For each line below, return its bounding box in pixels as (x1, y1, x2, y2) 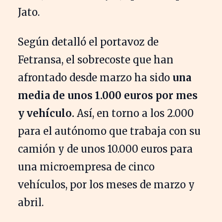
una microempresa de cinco (18, 160, 155, 173)
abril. (18, 196, 46, 209)
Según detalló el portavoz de (18, 35, 159, 48)
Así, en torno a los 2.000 (77, 107, 194, 119)
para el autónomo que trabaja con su (18, 124, 201, 137)
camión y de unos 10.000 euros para (18, 142, 193, 155)
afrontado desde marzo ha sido (18, 71, 172, 84)
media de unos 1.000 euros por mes (18, 89, 198, 102)
